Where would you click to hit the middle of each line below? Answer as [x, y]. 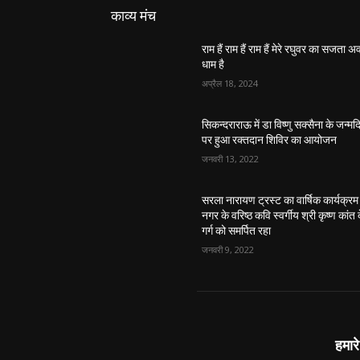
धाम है [213, 64]
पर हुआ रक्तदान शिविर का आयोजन [270, 139]
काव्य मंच [133, 15]
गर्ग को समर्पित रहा [237, 230]
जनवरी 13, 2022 [231, 158]
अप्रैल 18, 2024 [230, 83]
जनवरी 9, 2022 [228, 249]
